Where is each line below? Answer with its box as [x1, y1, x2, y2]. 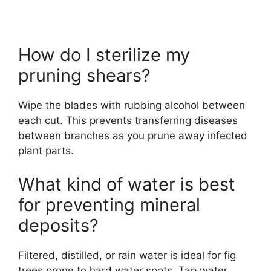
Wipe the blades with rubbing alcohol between [18, 99, 245, 112]
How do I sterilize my [18, 44, 190, 66]
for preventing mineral [18, 194, 200, 215]
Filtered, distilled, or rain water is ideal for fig [18, 249, 236, 261]
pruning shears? [18, 65, 151, 87]
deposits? [18, 214, 99, 236]
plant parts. [18, 145, 74, 157]
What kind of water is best [18, 173, 235, 195]
